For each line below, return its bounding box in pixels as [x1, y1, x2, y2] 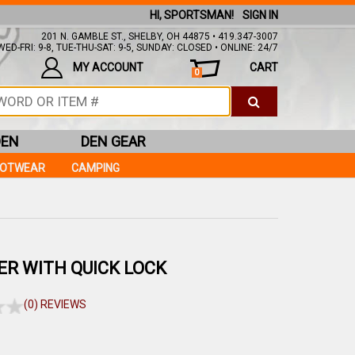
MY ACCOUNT [72, 61, 143, 74]
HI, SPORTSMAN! [149, 9, 234, 21]
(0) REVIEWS [24, 298, 87, 311]
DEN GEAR [81, 133, 146, 150]
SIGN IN [242, 9, 278, 21]
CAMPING [71, 162, 120, 174]
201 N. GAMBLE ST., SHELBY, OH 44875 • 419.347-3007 [41, 31, 278, 42]
